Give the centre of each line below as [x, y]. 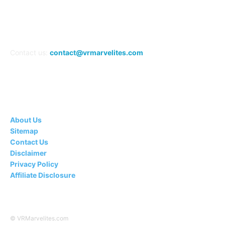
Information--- [113, 101]
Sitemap [24, 131]
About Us [26, 120]
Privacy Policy [34, 164]
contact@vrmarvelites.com [96, 53]
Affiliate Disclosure [43, 175]
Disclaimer [28, 153]
